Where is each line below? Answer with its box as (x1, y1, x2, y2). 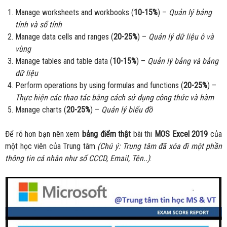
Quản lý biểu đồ (101, 105, 153, 115)
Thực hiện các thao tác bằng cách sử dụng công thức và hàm (15, 93, 214, 103)
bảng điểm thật (82, 129, 131, 139)
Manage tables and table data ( (15, 56, 112, 66)
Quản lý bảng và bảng (147, 56, 218, 66)
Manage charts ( (15, 105, 66, 115)
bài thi (131, 129, 155, 139)
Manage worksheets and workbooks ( (15, 8, 134, 18)
